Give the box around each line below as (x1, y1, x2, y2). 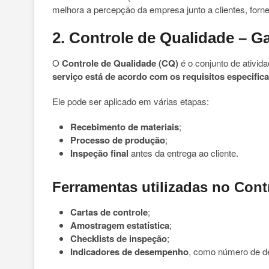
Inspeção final (70, 147, 128, 160)
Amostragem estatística (70, 219, 169, 232)
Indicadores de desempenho (70, 245, 189, 258)
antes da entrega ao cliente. (128, 147, 238, 159)
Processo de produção (70, 133, 165, 147)
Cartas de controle (70, 205, 148, 219)
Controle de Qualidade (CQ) (62, 56, 178, 70)
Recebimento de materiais (70, 120, 179, 133)
